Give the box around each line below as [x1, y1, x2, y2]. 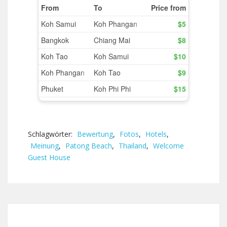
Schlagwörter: [28, 129, 74, 139]
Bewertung [77, 129, 113, 139]
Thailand [119, 141, 146, 150]
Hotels [145, 129, 167, 139]
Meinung [30, 141, 59, 150]
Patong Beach [65, 141, 112, 150]
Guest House [28, 153, 70, 162]
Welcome [153, 141, 184, 150]
